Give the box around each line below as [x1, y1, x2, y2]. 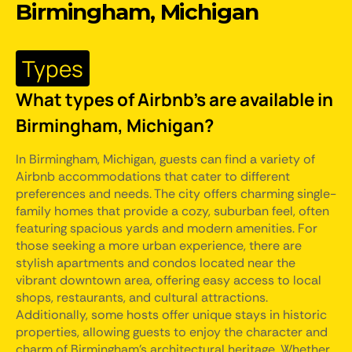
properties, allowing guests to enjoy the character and [16, 324, 328, 340]
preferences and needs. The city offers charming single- [16, 185, 336, 202]
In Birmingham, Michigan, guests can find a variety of [16, 151, 315, 167]
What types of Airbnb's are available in [16, 87, 333, 112]
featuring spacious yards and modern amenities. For [16, 220, 317, 236]
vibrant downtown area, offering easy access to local [16, 272, 321, 288]
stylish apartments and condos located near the [16, 255, 295, 271]
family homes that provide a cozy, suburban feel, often [16, 203, 329, 219]
